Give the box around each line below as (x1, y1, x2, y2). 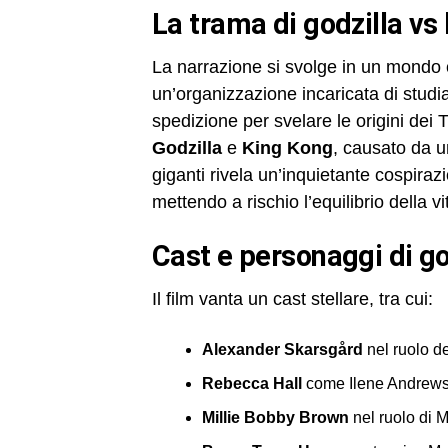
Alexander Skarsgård (202, 340, 363, 358)
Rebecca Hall (202, 374, 302, 392)
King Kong (242, 137, 333, 158)
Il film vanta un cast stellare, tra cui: (152, 288, 433, 309)
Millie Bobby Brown (202, 408, 349, 426)
